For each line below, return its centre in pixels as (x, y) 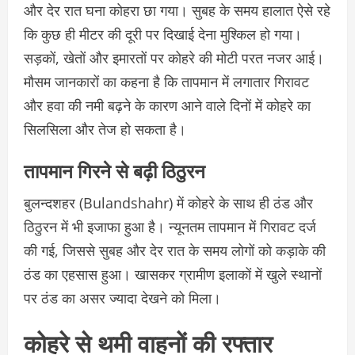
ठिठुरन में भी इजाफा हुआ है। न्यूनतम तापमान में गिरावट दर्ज (170, 226)
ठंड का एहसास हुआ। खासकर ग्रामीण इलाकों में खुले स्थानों (173, 274)
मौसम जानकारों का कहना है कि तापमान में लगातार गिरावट (166, 81)
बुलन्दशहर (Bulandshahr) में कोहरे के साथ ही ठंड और (168, 202)
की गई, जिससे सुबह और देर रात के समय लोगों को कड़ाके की (175, 250)
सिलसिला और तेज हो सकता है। (105, 129)
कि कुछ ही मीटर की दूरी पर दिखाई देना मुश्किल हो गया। (163, 34)
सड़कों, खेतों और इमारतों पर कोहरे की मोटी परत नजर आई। (174, 57)
